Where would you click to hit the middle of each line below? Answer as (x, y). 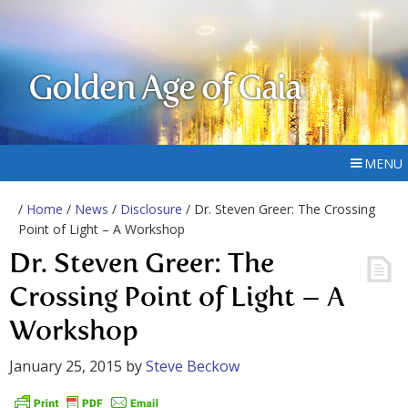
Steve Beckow (193, 366)
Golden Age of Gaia (165, 90)
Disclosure (151, 209)
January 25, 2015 (66, 366)
